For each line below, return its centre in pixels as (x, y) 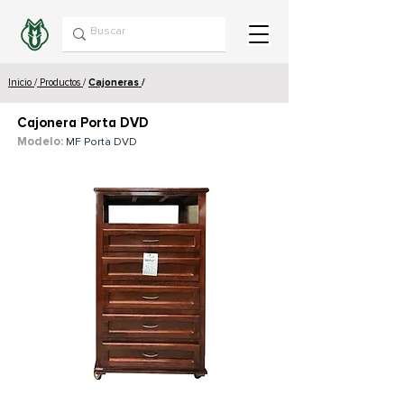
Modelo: (40, 142)
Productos (60, 83)
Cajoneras (115, 83)
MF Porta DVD (101, 142)
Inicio (21, 83)
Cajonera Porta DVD (83, 123)
